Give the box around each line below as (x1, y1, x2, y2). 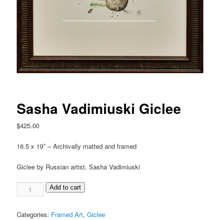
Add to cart (50, 183, 82, 191)
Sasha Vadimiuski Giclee (17, 98, 182, 118)
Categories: (17, 209, 52, 219)
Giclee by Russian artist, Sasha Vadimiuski (17, 162, 140, 171)
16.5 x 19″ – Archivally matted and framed (17, 141, 137, 151)
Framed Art (51, 209, 83, 219)
